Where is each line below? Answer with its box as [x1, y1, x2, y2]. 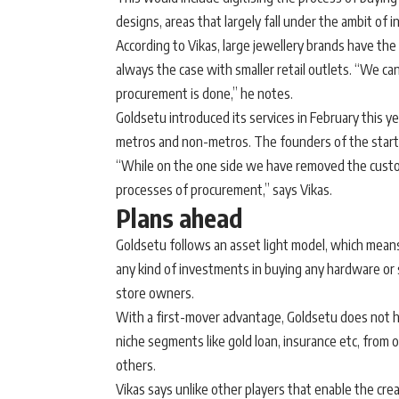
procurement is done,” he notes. [116, 85, 293, 102]
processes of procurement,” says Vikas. [116, 181, 332, 199]
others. [116, 356, 156, 374]
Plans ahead [116, 202, 242, 233]
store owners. [116, 284, 194, 302]
